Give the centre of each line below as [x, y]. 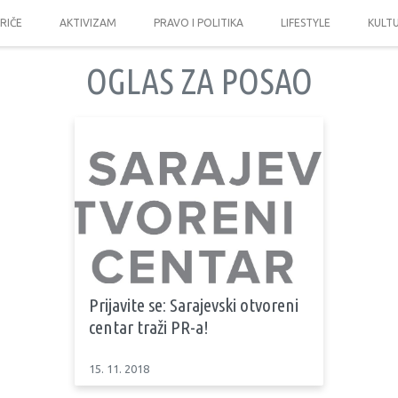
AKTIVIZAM [88, 23]
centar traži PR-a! [149, 326]
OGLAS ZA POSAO [199, 81]
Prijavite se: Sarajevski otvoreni [194, 304]
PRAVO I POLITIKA [198, 23]
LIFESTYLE [305, 23]
